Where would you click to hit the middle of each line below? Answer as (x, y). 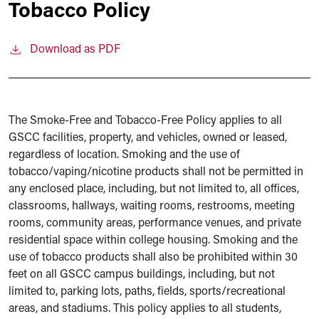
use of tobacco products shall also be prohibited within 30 (153, 258)
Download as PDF (75, 50)
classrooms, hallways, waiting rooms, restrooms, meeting (152, 206)
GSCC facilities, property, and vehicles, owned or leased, (148, 138)
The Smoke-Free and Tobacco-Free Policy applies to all (145, 121)
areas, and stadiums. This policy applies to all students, (145, 309)
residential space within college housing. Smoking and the (153, 241)
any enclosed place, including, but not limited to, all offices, (154, 189)
